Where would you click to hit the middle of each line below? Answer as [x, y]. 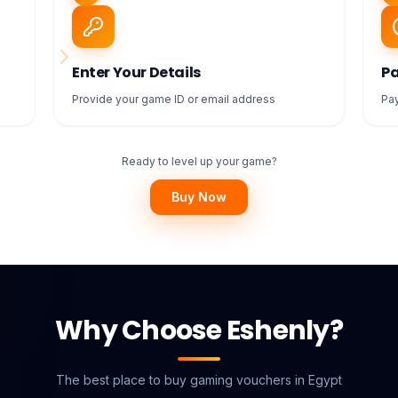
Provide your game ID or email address [174, 99]
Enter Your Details [136, 72]
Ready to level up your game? [199, 161]
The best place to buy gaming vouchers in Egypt [199, 380]
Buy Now [199, 197]
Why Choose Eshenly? [199, 330]
